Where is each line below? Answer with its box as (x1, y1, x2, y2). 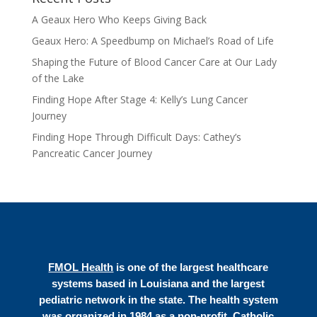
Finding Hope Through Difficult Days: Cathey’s (31, 129, 241, 144)
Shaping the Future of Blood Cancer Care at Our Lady (31, 54, 277, 69)
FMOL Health (48, 260, 114, 273)
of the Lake (31, 71, 87, 85)
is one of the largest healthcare (113, 260, 269, 273)
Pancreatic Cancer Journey (31, 146, 155, 160)
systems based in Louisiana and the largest (52, 277, 265, 289)
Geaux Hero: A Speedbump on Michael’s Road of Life (31, 33, 274, 47)
